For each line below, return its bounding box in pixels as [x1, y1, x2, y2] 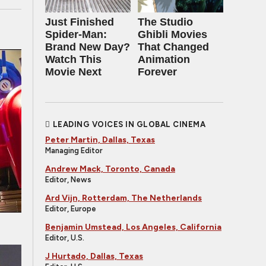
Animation [138, 53, 190, 65]
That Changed [138, 41, 209, 53]
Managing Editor [45, 146, 103, 155]
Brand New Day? [45, 41, 130, 53]
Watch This [45, 53, 102, 65]
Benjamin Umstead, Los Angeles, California [45, 222, 221, 232]
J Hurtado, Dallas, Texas [45, 251, 143, 261]
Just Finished [45, 16, 114, 28]
